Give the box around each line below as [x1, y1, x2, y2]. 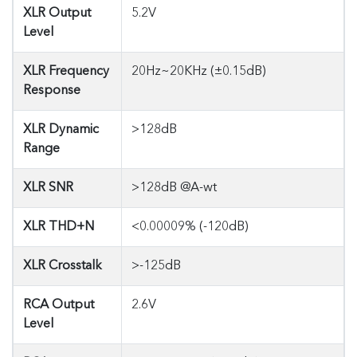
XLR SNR [23, 182, 73, 194]
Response [23, 84, 80, 97]
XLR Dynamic [23, 124, 99, 136]
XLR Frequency [23, 65, 109, 78]
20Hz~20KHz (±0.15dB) [131, 65, 266, 78]
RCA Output [23, 299, 94, 312]
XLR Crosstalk [23, 260, 102, 273]
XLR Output [23, 7, 91, 20]
